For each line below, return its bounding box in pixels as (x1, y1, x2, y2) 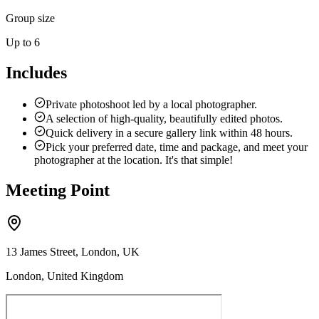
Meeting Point (6, 180, 110, 199)
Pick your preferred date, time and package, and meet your (46, 140, 308, 153)
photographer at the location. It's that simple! (34, 153, 233, 166)
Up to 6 (6, 36, 40, 49)
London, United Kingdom (6, 269, 123, 282)
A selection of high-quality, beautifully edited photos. (46, 112, 283, 125)
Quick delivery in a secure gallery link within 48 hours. (46, 126, 293, 139)
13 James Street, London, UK (6, 245, 140, 258)
